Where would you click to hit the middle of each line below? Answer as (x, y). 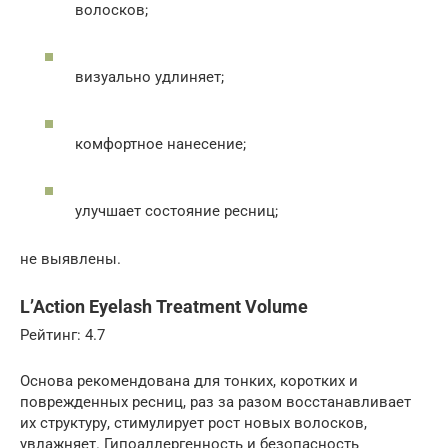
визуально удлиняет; (149, 76)
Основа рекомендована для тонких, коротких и (189, 380)
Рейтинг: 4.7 (62, 334)
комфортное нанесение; (160, 143)
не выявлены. (70, 258)
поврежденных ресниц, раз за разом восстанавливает (215, 401)
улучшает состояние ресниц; (176, 210)
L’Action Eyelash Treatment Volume (164, 306)
